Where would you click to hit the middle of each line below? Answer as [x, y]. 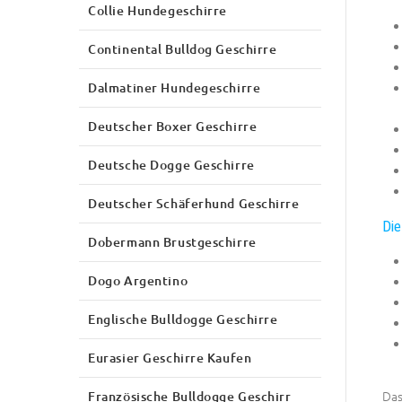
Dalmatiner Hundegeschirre [175, 87]
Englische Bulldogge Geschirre [183, 319]
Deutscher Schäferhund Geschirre [194, 203]
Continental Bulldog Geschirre [183, 48]
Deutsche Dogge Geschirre [171, 164]
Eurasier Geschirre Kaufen [170, 357]
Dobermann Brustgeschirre [172, 241]
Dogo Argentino [138, 280]
